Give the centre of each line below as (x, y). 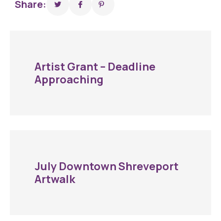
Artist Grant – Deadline (95, 67)
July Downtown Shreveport (107, 166)
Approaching (69, 79)
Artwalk (55, 179)
